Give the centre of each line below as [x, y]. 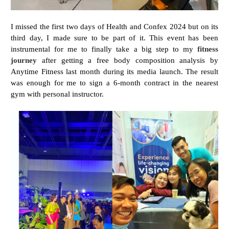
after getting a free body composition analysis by [128, 60]
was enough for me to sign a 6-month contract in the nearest [114, 82]
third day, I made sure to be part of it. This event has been [114, 37]
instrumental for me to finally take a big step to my [104, 49]
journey [24, 60]
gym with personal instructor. [57, 94]
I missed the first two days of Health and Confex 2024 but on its [114, 26]
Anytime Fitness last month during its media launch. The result [114, 71]
